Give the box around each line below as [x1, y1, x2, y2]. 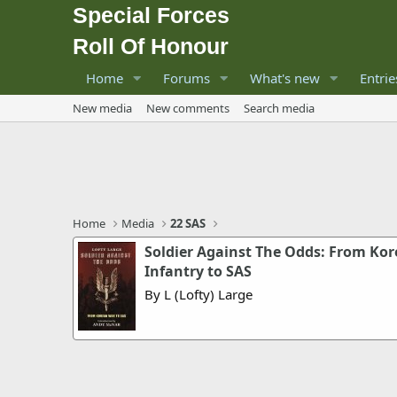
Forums [162, 69, 210, 87]
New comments [146, 100, 230, 116]
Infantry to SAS [144, 261, 252, 281]
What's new [249, 69, 320, 87]
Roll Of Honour [73, 34, 229, 58]
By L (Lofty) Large [144, 285, 253, 303]
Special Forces [73, 3, 230, 27]
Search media [244, 100, 315, 116]
